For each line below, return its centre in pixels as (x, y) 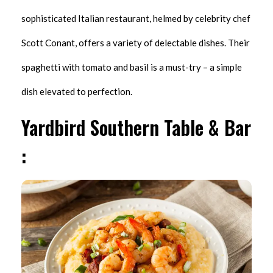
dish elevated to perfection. (77, 91)
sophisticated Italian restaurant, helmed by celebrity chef (136, 18)
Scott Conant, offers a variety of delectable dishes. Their (136, 42)
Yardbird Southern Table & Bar (136, 127)
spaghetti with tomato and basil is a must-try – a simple (132, 67)
